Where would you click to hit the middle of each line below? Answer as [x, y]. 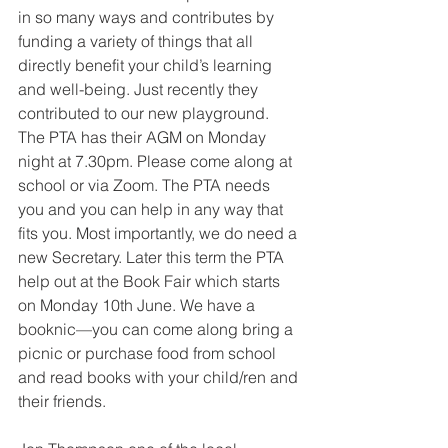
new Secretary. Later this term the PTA [153, 256]
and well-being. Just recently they [140, 88]
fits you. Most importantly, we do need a [159, 232]
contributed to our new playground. [145, 112]
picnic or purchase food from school [149, 352]
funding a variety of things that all [137, 40]
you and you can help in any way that [152, 208]
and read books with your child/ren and [160, 376]
